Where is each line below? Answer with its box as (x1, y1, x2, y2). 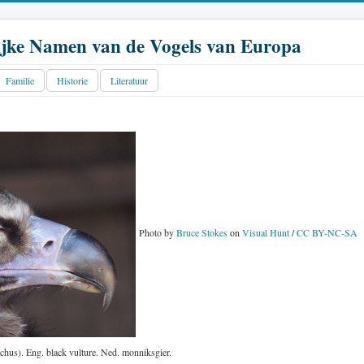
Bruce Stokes (176, 226, 227, 240)
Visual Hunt (242, 226, 289, 240)
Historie (57, 74, 88, 87)
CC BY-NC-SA (297, 226, 357, 240)
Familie (6, 74, 34, 87)
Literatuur (110, 74, 148, 87)
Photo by (136, 226, 176, 240)
